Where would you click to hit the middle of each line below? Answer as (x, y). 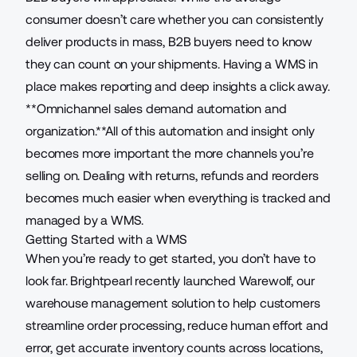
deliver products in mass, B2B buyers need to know (169, 42)
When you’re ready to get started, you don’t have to (171, 259)
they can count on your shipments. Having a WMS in (172, 64)
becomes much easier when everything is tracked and (178, 198)
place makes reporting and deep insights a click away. (178, 86)
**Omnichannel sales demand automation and (156, 109)
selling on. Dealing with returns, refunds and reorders (172, 176)
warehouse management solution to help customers (173, 303)
